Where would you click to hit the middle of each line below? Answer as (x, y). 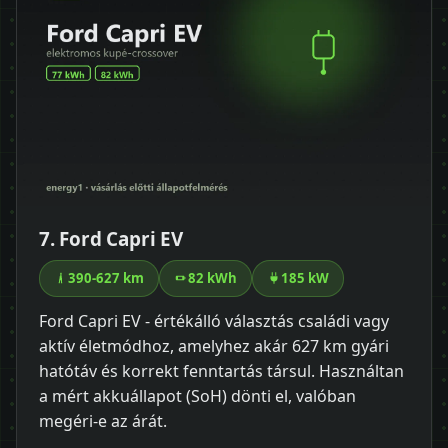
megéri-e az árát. (103, 420)
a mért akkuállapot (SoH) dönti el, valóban (197, 395)
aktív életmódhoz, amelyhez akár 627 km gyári (214, 345)
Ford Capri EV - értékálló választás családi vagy (214, 320)
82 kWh (212, 277)
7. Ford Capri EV (111, 238)
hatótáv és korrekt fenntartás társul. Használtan (221, 370)
